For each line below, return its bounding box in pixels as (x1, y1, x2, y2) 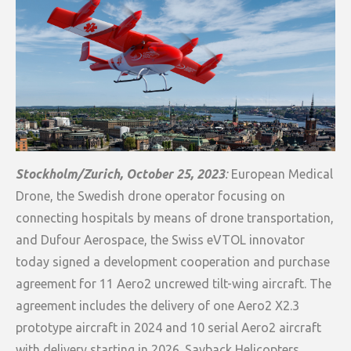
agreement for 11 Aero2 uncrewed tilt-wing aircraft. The (16, 276, 331, 291)
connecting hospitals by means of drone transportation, (16, 210, 334, 225)
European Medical (228, 166, 333, 181)
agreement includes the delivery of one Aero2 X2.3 (16, 298, 299, 313)
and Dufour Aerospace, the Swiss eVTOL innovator (16, 232, 305, 247)
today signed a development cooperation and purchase (16, 254, 330, 269)
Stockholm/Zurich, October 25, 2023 (16, 166, 225, 181)
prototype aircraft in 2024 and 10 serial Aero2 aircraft (16, 320, 321, 335)
